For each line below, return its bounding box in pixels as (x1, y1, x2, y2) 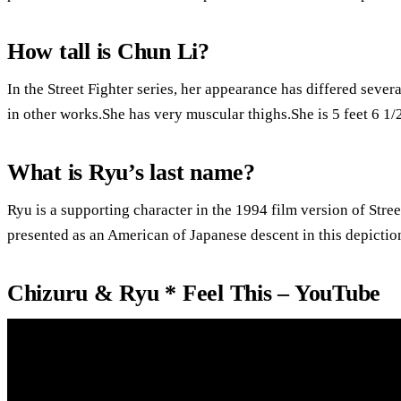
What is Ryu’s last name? (7, 158, 255, 185)
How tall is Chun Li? (7, 38, 209, 64)
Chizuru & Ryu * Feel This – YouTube (7, 279, 381, 306)
